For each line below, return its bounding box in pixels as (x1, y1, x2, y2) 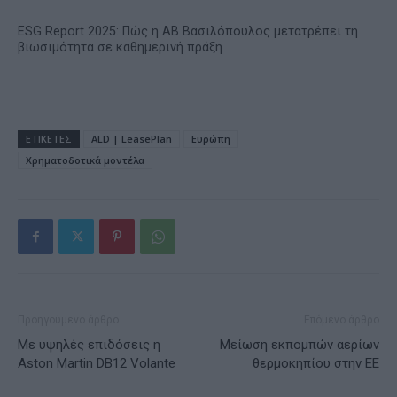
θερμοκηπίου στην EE (253, 355, 379, 372)
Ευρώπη (191, 132, 230, 146)
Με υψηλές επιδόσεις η (18, 337, 160, 354)
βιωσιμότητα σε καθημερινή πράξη (18, 40, 222, 56)
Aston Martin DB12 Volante (18, 355, 175, 372)
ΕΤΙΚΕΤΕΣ (26, 132, 72, 146)
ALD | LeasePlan (91, 132, 172, 146)
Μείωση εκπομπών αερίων (220, 337, 379, 354)
